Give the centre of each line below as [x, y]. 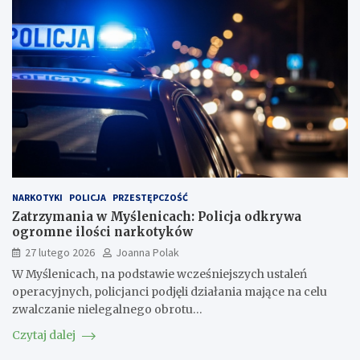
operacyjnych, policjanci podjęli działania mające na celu [170, 292]
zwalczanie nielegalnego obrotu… [107, 310]
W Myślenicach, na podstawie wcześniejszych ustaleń [160, 274]
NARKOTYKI [37, 198]
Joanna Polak [147, 253]
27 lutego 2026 [60, 253]
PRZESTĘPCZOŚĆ [150, 198]
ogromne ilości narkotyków [102, 232]
